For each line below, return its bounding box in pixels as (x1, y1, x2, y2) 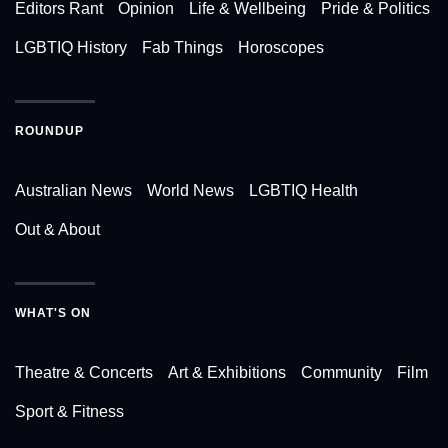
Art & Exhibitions (168, 363, 286, 381)
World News (147, 181, 234, 199)
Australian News (15, 181, 132, 199)
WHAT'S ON (15, 305, 91, 320)
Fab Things (142, 38, 223, 56)
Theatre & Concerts (15, 363, 153, 381)
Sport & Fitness (15, 402, 124, 420)
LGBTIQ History (15, 38, 127, 56)
